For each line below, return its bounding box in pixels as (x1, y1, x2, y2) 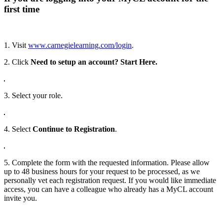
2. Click (4, 57, 31, 66)
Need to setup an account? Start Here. (31, 57, 157, 66)
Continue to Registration (33, 124, 115, 133)
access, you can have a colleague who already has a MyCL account (4, 184, 213, 193)
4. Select (4, 124, 33, 133)
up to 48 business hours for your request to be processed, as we (4, 167, 200, 176)
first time (4, 4, 39, 15)
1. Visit (4, 40, 28, 49)
